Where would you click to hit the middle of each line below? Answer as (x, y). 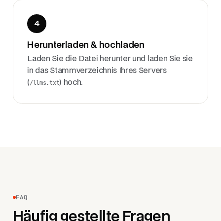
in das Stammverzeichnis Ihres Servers (97, 71)
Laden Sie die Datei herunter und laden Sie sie (110, 59)
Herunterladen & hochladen (86, 45)
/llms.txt (45, 83)
